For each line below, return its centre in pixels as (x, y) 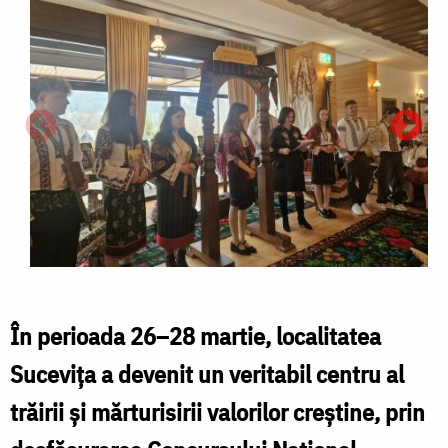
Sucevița (53, 374)
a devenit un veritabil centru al (250, 374)
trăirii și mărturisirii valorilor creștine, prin (217, 412)
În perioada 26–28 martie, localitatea (195, 336)
